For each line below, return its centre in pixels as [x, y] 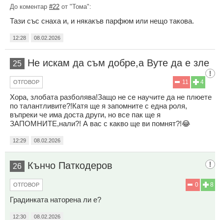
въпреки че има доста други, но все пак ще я [85, 115]
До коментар [29, 7]
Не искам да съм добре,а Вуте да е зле [118, 63]
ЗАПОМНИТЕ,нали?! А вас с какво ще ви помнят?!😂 [100, 124]
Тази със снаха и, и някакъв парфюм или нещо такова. [102, 21]
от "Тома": [75, 7]
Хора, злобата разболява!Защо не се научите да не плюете [111, 97]
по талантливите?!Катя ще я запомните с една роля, [98, 106]
